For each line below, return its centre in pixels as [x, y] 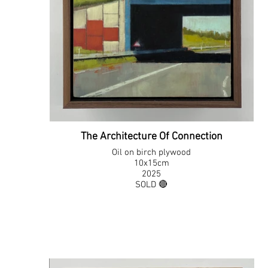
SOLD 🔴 [152, 185]
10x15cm [151, 163]
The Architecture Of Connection [151, 137]
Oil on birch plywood [152, 153]
